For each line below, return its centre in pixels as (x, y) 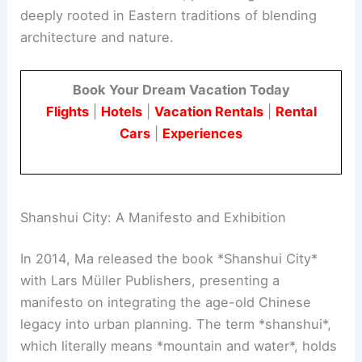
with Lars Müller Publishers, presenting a (150, 281)
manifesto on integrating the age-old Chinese (166, 303)
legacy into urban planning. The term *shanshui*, (176, 324)
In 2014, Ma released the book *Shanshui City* (169, 259)
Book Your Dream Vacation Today (181, 89)
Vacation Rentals (208, 111)
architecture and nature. (97, 38)
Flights (67, 111)
